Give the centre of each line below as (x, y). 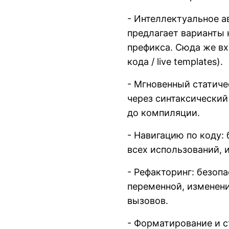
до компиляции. (164, 112)
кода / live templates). (175, 61)
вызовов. (148, 200)
